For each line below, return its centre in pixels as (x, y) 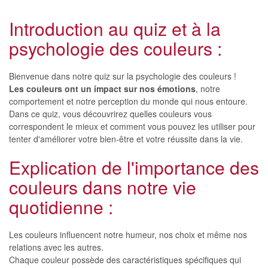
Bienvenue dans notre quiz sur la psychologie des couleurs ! (123, 76)
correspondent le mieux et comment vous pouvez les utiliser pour (132, 126)
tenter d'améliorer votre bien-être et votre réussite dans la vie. (126, 139)
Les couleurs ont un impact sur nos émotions (102, 89)
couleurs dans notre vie (103, 187)
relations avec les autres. (56, 247)
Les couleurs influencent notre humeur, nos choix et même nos (128, 234)
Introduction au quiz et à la (115, 28)
